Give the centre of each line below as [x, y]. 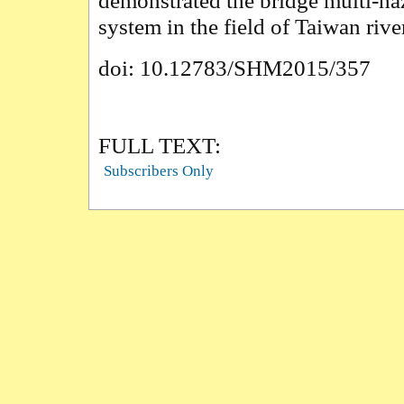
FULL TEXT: [160, 145]
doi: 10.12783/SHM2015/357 [234, 68]
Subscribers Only [159, 171]
